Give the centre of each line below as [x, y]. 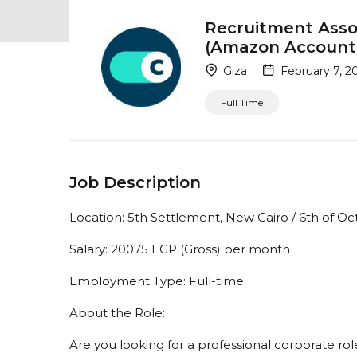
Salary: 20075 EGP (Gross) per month [180, 249]
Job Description [135, 182]
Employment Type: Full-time [157, 280]
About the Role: [117, 312]
